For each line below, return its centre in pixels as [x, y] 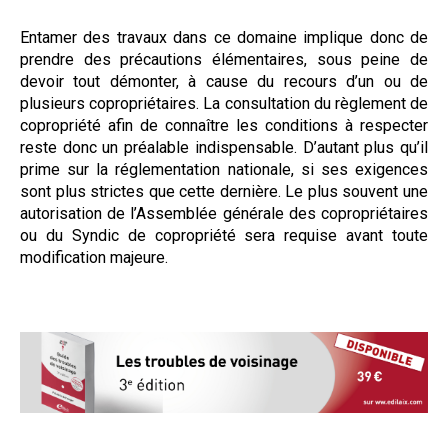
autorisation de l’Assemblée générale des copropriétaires [224, 213]
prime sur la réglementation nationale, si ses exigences [224, 169]
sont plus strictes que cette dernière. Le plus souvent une [224, 191]
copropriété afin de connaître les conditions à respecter [224, 125]
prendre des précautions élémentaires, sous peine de [224, 59]
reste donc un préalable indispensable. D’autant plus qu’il [224, 147]
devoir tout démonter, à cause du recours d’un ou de [224, 81]
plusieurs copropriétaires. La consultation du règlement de [224, 103]
